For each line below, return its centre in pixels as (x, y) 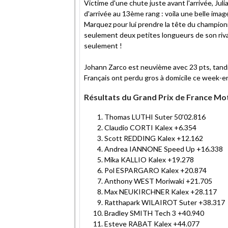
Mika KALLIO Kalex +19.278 (149, 159)
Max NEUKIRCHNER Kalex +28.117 (161, 191)
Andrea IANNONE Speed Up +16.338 (164, 149)
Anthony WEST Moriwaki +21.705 (158, 181)
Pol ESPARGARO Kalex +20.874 (155, 170)
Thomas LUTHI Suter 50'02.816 (155, 117)
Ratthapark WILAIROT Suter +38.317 (165, 202)
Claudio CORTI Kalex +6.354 (150, 127)
